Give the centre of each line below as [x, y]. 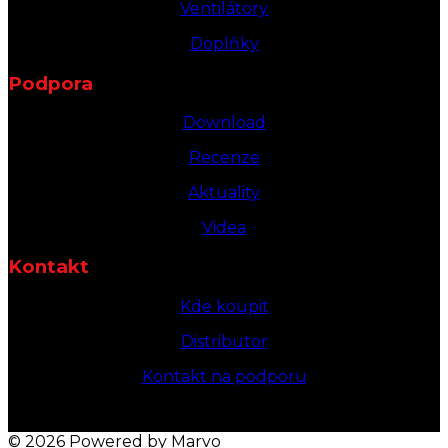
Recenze [224, 157]
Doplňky [224, 44]
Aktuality [224, 192]
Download [224, 122]
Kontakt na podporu [224, 376]
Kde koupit [224, 306]
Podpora [50, 83]
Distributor [224, 341]
